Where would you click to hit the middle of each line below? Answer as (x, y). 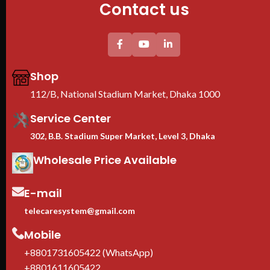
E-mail (43, 193)
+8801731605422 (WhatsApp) (89, 252)
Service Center (71, 118)
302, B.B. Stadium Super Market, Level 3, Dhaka (123, 136)
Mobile (42, 234)
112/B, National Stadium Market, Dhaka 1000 (125, 93)
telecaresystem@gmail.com (80, 210)
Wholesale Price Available (105, 160)
